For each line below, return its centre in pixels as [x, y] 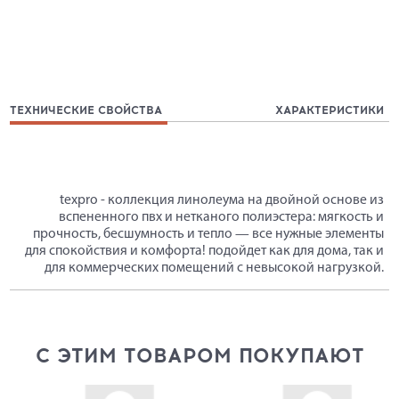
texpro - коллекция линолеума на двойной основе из [222, 200]
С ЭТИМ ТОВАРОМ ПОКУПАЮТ [199, 356]
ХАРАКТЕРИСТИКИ [330, 110]
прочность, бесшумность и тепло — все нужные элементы [209, 234]
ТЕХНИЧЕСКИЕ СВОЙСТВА [86, 110]
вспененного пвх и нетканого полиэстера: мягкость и [222, 217]
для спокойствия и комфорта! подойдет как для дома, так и [205, 251]
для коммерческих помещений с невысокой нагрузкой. [215, 268]
